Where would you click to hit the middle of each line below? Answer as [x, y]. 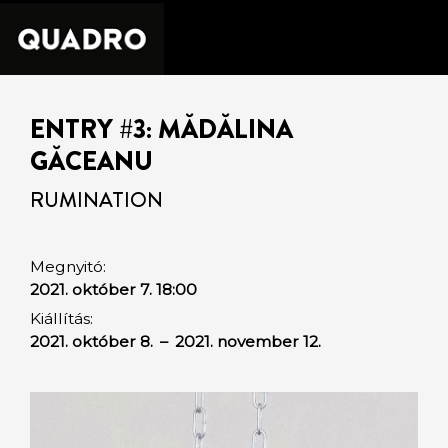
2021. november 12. [248, 341]
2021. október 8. [93, 341]
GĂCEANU [91, 161]
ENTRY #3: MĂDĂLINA [161, 129]
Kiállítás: [61, 318]
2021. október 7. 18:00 [113, 289]
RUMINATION [96, 199]
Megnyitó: [68, 266]
